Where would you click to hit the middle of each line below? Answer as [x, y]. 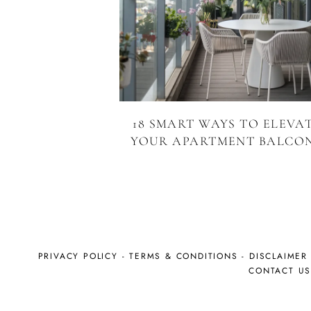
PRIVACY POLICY [78, 256]
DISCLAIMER [278, 256]
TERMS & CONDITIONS [184, 256]
